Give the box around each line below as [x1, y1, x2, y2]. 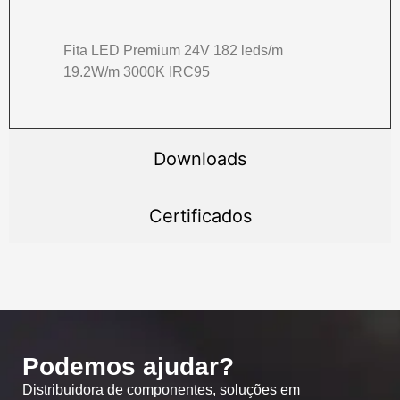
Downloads [154, 147, 246, 170]
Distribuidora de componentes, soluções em [22, 381, 300, 397]
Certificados [148, 204, 252, 227]
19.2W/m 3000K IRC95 [63, 63, 210, 79]
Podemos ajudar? [22, 352, 234, 380]
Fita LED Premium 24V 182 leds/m [63, 42, 283, 58]
